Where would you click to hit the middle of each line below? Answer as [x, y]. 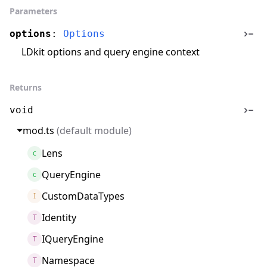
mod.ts [38, 131]
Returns [26, 87]
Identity [59, 218]
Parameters [33, 11]
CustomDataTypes [83, 196]
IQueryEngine [73, 239]
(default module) [93, 131]
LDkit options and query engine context [111, 52]
